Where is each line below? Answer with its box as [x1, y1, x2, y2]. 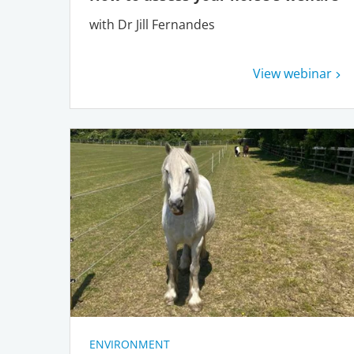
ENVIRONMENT [89, 337, 170, 352]
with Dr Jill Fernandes [89, 16, 215, 34]
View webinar [253, 64, 333, 82]
